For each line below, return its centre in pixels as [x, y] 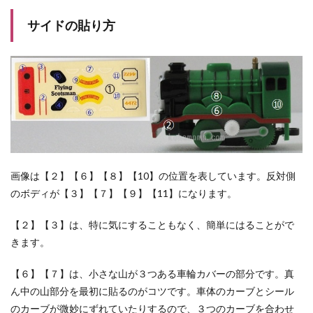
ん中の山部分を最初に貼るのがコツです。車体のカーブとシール [152, 291]
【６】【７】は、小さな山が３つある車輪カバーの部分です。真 [152, 273]
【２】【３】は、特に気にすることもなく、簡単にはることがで [152, 224]
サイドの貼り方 [71, 26]
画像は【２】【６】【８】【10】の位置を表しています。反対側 [153, 175]
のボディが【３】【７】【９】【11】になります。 [124, 193]
